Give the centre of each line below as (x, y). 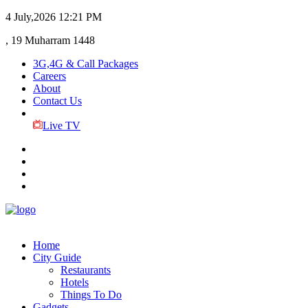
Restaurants (86, 270)
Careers (49, 76)
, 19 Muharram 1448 (50, 40)
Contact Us (57, 101)
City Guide (57, 257)
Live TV (61, 125)
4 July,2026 (31, 17)
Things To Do (91, 295)
